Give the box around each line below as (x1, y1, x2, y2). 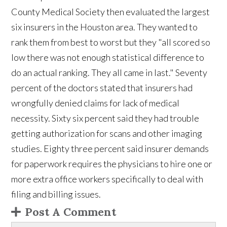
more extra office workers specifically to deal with (11, 173, 204, 185)
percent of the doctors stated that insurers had (11, 82, 193, 94)
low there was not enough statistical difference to (11, 52, 205, 63)
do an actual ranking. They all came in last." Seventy (11, 67, 208, 79)
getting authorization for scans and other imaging (11, 128, 203, 139)
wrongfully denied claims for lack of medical (11, 97, 180, 109)
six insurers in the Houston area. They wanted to (11, 21, 198, 33)
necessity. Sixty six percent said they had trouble (11, 112, 200, 124)
